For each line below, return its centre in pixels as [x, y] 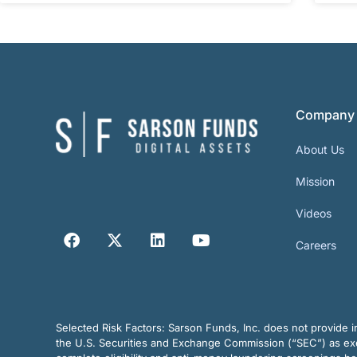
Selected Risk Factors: [112, 327]
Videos [313, 213]
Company [325, 114]
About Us [320, 149]
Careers [316, 245]
